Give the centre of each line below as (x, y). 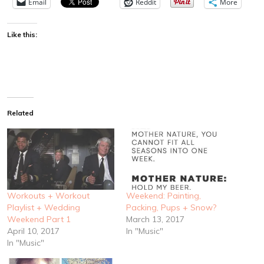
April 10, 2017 (33, 231)
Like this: (22, 34)
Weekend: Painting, (164, 195)
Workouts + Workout (48, 195)
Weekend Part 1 (39, 219)
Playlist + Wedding (44, 207)
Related (20, 113)
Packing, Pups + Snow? (171, 207)
